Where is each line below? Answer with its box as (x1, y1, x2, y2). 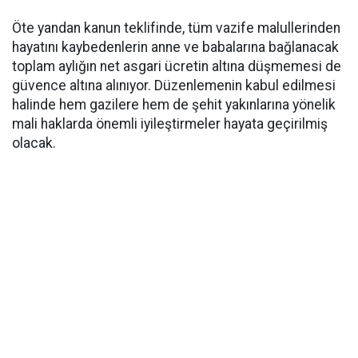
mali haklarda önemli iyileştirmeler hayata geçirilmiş (12, 116, 328, 132)
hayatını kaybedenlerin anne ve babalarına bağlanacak (12, 39, 339, 55)
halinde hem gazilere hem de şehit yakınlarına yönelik (12, 97, 336, 113)
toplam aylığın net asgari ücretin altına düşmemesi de (12, 58, 341, 74)
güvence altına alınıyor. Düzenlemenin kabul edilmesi (12, 78, 336, 93)
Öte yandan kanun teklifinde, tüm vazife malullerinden (12, 20, 340, 36)
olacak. (12, 135, 56, 151)
